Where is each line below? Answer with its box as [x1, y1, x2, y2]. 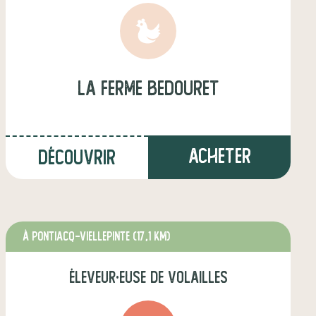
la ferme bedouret [77, 78, 219, 99]
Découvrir [38, 147, 116, 169]
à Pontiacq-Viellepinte [23, 230, 133, 243]
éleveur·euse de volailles [68, 269, 228, 286]
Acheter [188, 145, 251, 167]
